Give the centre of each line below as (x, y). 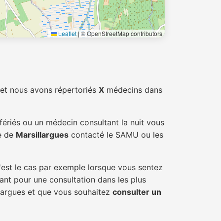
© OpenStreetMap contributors (121, 33)
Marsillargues (42, 135)
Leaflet (67, 33)
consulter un (137, 192)
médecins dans (133, 90)
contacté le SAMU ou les (116, 135)
